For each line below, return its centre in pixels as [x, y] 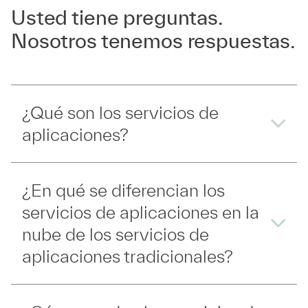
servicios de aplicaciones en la [141, 212]
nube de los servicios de [115, 234]
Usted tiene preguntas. [117, 18]
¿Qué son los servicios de [120, 113]
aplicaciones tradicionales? [128, 256]
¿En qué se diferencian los [123, 190]
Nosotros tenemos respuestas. [154, 41]
